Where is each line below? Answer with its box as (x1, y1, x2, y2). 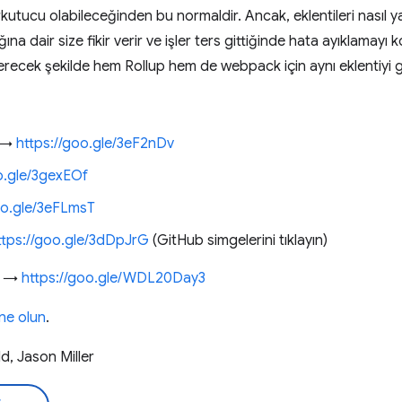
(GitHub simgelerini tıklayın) (149, 232, 328, 249)
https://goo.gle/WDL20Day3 (22, 269, 205, 287)
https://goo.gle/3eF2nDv (16, 135, 174, 153)
